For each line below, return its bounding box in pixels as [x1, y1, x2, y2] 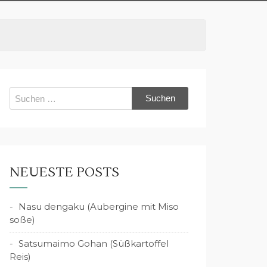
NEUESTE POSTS [10, 164, 119, 181]
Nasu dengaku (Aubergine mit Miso [18, 201, 179, 212]
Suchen [9, 87, 44, 98]
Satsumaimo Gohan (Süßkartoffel [18, 238, 169, 249]
